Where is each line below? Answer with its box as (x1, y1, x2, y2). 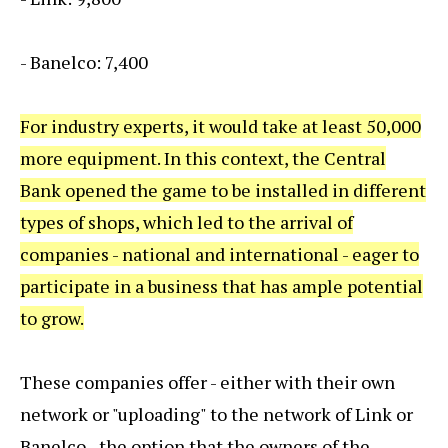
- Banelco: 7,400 (20, 49, 148, 74)
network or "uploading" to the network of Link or (20, 401, 413, 426)
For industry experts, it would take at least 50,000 (20, 113, 421, 138)
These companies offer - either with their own (20, 369, 395, 394)
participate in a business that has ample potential (20, 273, 423, 298)
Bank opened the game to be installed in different (20, 177, 426, 202)
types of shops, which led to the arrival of (20, 209, 353, 234)
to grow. (20, 305, 84, 330)
